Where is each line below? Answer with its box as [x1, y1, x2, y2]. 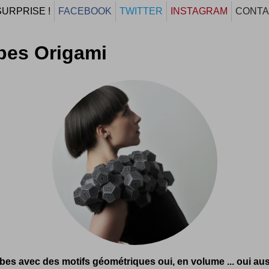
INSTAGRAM [171, 6, 228, 16]
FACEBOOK [58, 6, 112, 16]
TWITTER [119, 6, 163, 16]
